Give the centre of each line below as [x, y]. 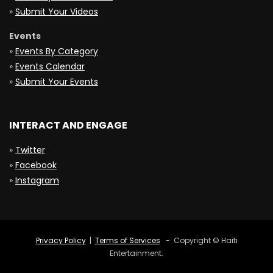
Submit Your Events [57, 82]
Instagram [37, 181]
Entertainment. [136, 253]
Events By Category [57, 51]
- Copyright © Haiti [199, 241]
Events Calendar [50, 67]
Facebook [36, 165]
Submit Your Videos [57, 12]
